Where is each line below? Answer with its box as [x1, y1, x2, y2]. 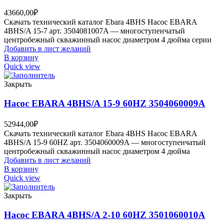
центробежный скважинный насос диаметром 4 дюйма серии [4, 36, 212, 44]
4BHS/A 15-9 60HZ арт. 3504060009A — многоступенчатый [4, 138, 206, 147]
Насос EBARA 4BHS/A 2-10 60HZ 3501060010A [4, 209, 205, 220]
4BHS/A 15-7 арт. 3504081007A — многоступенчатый [4, 27, 185, 36]
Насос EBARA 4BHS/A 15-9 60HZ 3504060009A [4, 98, 205, 109]
